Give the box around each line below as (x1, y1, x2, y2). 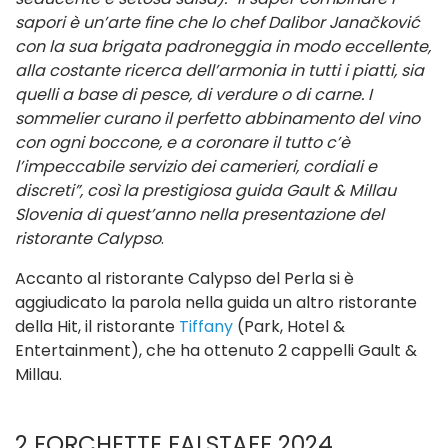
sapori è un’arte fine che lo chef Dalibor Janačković (15, 10, 420, 34)
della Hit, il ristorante (15, 314, 179, 338)
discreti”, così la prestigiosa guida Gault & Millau (15, 178, 396, 202)
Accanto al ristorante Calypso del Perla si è (15, 266, 354, 290)
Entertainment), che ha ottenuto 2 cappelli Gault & (15, 338, 417, 362)
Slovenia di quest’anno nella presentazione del (15, 202, 384, 226)
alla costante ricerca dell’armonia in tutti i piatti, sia (15, 58, 424, 82)
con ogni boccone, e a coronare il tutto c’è (15, 130, 350, 154)
